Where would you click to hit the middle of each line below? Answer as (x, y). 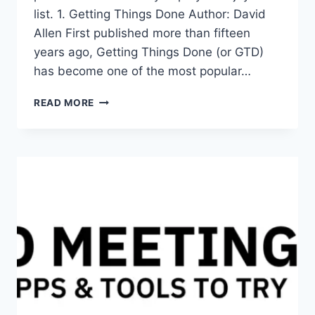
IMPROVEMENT (132, 173)
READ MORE (64, 103)
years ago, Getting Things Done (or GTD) (149, 52)
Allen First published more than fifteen (142, 33)
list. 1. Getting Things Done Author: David (150, 14)
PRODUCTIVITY (134, 129)
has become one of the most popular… (142, 71)
